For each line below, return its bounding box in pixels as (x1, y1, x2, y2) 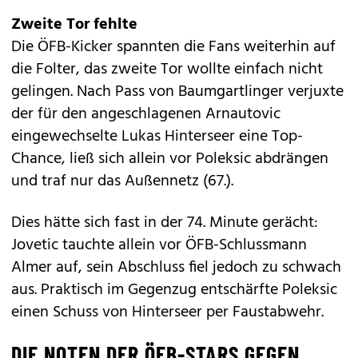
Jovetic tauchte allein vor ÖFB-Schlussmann (11, 232, 307, 258)
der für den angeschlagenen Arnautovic (11, 101, 280, 127)
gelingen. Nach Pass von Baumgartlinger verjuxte (11, 78, 344, 105)
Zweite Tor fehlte (11, 11, 137, 38)
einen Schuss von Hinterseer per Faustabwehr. (11, 299, 324, 325)
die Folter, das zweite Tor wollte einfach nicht (11, 56, 323, 82)
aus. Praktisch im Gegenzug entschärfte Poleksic (11, 276, 337, 303)
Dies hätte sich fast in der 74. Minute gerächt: (11, 209, 318, 236)
